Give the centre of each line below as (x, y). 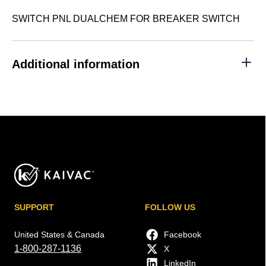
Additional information (76, 64)
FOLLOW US (170, 207)
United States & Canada (59, 234)
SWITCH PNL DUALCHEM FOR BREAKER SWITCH (126, 18)
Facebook (182, 234)
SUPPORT (34, 207)
